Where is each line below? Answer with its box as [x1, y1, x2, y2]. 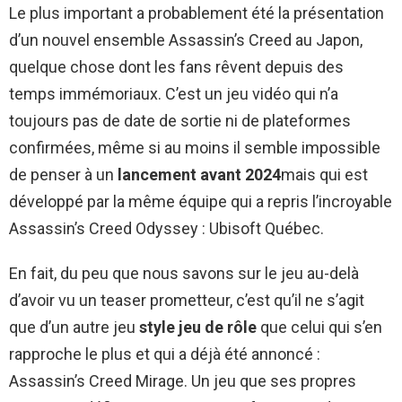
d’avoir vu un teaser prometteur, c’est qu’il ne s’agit [9, 290, 364, 310]
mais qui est [281, 164, 368, 184]
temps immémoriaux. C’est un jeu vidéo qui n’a [9, 83, 338, 103]
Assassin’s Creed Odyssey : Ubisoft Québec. [9, 218, 324, 238]
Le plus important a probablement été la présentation [9, 3, 384, 22]
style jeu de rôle [139, 317, 257, 336]
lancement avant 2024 [118, 164, 281, 184]
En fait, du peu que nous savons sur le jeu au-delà [9, 263, 359, 283]
